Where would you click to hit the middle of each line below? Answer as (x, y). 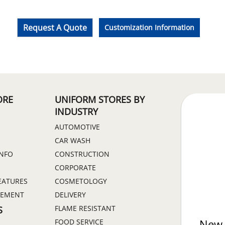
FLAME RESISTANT (85, 208)
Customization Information (150, 27)
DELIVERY (70, 194)
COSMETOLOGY (81, 181)
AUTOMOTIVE (77, 127)
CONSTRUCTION (82, 154)
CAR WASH (73, 140)
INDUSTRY (76, 111)
